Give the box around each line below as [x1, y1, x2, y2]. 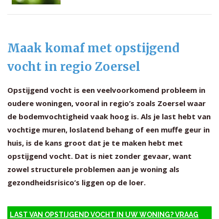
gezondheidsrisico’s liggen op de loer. [7, 177, 146, 187]
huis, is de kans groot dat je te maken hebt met [7, 138, 183, 148]
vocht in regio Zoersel [7, 59, 140, 74]
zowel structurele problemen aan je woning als [7, 164, 179, 174]
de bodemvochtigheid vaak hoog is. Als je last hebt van [7, 111, 211, 121]
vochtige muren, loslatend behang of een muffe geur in [7, 125, 210, 134]
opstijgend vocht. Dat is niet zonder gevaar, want [7, 151, 192, 161]
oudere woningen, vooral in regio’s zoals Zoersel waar [7, 98, 206, 108]
